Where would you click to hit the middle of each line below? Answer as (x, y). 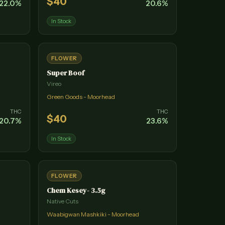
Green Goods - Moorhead (81, 97)
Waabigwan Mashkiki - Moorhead (93, 214)
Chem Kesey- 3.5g (76, 190)
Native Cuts (63, 201)
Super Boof (66, 73)
